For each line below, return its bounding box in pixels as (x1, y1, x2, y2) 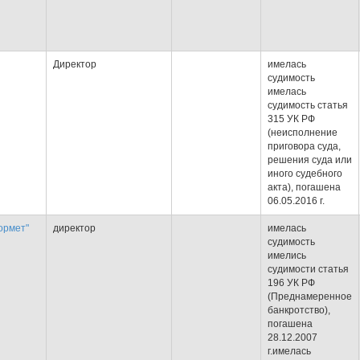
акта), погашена (268, 182, 341, 193)
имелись (268, 250, 306, 261)
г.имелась (268, 346, 311, 357)
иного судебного (268, 168, 342, 179)
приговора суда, (268, 141, 341, 152)
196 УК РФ (268, 277, 315, 288)
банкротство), (268, 305, 330, 316)
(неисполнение (268, 127, 337, 138)
